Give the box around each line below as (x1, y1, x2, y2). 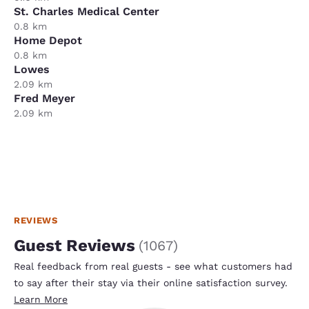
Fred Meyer (14, 91, 75, 105)
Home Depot (14, 33, 82, 47)
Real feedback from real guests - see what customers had (14, 260, 292, 272)
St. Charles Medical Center (14, 4, 159, 18)
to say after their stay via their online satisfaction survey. (14, 277, 288, 288)
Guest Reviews (14, 235, 135, 255)
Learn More (14, 293, 68, 305)
